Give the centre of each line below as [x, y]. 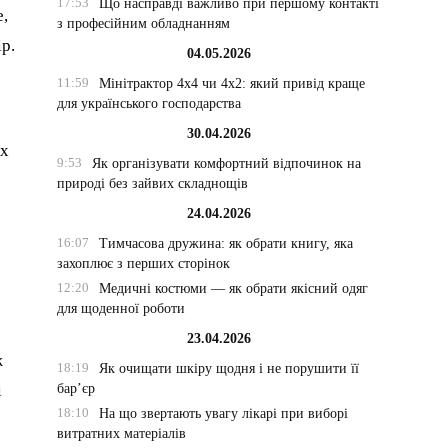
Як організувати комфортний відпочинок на [226, 163]
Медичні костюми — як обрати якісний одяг [233, 288]
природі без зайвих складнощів [153, 183]
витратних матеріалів [122, 433]
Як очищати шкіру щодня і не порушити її [228, 368]
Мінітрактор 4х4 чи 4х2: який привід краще [231, 83]
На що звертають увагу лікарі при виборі [223, 413]
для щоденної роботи [121, 308]
